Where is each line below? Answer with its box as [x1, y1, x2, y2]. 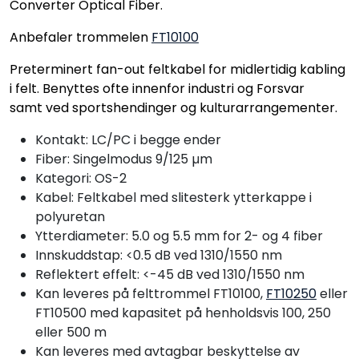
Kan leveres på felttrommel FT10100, [35, 284, 266, 303]
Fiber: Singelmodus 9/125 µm [35, 149, 212, 168]
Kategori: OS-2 [35, 168, 133, 188]
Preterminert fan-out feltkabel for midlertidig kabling [10, 59, 345, 79]
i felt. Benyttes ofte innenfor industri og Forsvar [10, 79, 305, 98]
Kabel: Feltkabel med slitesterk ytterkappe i [35, 188, 312, 207]
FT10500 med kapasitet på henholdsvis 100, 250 [35, 303, 331, 322]
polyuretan [35, 207, 105, 226]
